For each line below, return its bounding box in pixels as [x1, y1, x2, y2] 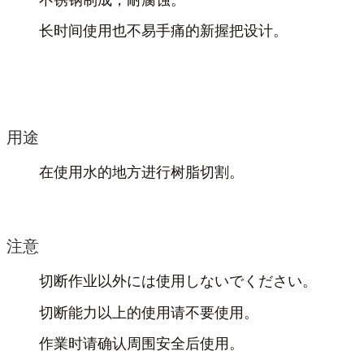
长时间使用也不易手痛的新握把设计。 [39, 23, 288, 40]
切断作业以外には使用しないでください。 [39, 273, 317, 290]
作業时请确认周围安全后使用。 [39, 335, 244, 352]
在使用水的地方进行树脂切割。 [39, 164, 244, 181]
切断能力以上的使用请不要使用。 [39, 304, 258, 321]
